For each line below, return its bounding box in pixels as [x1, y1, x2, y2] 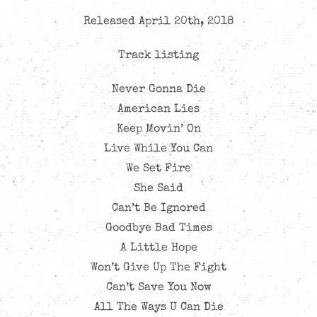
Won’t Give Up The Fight [91, 263, 226, 275]
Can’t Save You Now [105, 282, 212, 294]
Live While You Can [104, 144, 213, 156]
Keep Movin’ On [116, 124, 201, 136]
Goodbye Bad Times [105, 223, 212, 235]
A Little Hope [120, 243, 197, 255]
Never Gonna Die [111, 84, 206, 96]
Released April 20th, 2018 [83, 16, 234, 28]
